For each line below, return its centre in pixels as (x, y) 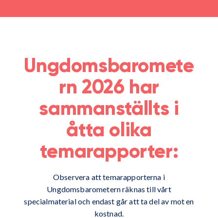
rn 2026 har (109, 88)
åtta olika (109, 131)
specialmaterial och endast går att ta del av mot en (109, 201)
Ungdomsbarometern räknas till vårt (109, 189)
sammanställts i (109, 110)
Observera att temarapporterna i (109, 177)
